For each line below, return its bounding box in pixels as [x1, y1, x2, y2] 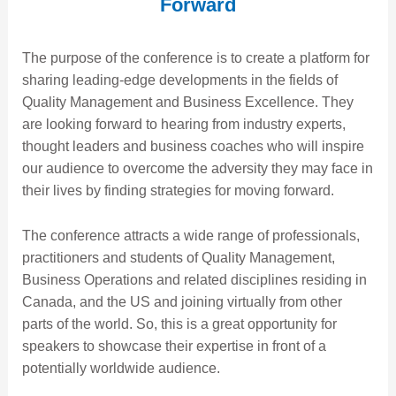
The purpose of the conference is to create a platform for [21, 49, 369, 65]
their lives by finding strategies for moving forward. [21, 182, 334, 198]
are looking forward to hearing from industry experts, [21, 116, 346, 132]
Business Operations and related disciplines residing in [21, 271, 367, 287]
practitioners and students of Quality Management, [21, 249, 335, 265]
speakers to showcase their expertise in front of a [21, 338, 326, 354]
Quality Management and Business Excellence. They [21, 94, 354, 110]
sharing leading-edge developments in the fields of [21, 72, 338, 88]
